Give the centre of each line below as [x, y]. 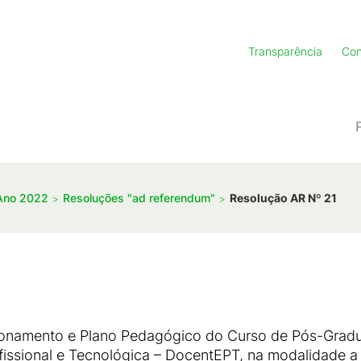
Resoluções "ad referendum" [139, 197]
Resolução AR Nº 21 [283, 197]
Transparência [285, 51]
